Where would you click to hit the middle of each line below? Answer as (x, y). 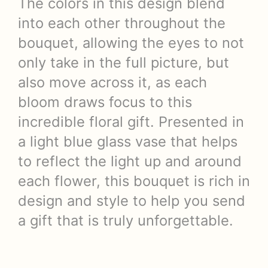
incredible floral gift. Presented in (131, 122)
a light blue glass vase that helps (128, 141)
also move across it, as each (112, 82)
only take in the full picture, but (124, 63)
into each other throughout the (122, 23)
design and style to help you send (132, 201)
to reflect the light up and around (130, 161)
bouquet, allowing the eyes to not (131, 43)
